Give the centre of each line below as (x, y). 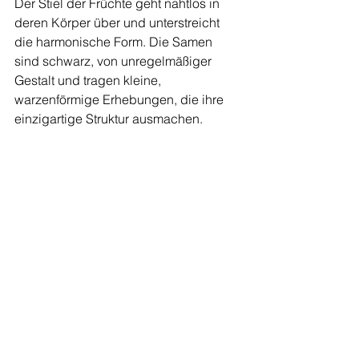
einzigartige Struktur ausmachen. (109, 119)
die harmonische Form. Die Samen (115, 42)
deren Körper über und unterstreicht (119, 23)
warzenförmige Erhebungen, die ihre (121, 100)
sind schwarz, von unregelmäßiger (115, 61)
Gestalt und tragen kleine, (89, 81)
